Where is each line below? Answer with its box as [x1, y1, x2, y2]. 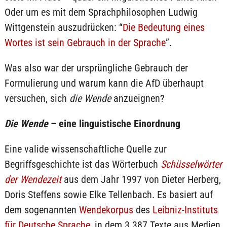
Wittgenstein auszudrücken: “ [4, 21, 123, 33]
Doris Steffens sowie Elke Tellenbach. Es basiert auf [4, 188, 213, 201]
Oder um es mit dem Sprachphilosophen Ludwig [4, 6, 198, 18]
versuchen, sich [4, 92, 67, 104]
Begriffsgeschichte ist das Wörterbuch [4, 158, 161, 170]
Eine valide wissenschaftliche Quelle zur [4, 143, 167, 155]
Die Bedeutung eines [122, 21, 205, 33]
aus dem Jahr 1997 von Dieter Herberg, [61, 173, 221, 185]
